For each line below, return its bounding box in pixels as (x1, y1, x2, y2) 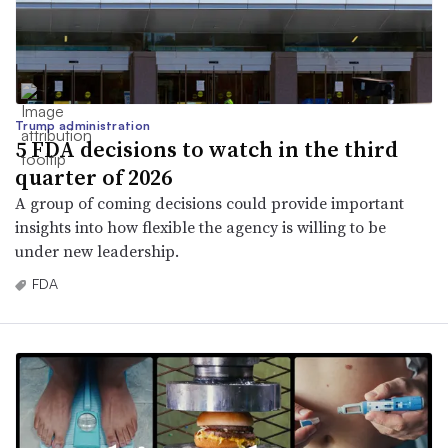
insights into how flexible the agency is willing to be (15, 215, 386, 238)
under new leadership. (15, 239, 179, 262)
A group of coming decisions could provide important (15, 191, 404, 214)
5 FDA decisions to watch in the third (15, 133, 398, 164)
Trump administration (15, 117, 151, 133)
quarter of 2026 (15, 161, 172, 192)
